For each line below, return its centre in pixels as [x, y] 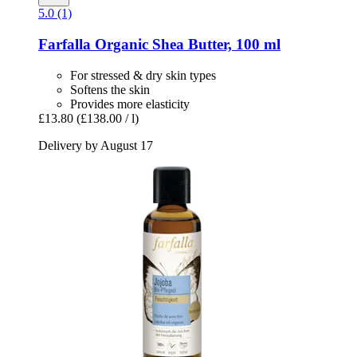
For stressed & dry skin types [143, 75]
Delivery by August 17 [96, 145]
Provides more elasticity [130, 104]
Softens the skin [110, 89]
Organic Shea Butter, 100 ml [186, 44]
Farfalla [65, 44]
